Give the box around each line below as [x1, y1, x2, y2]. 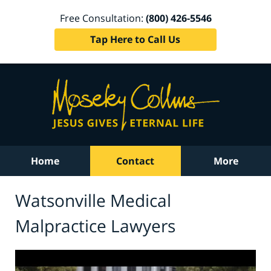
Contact [116, 154, 155, 168]
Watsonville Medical [15, 188, 171, 212]
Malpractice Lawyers [15, 214, 175, 237]
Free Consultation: [59, 11, 146, 25]
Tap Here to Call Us [90, 32, 181, 46]
